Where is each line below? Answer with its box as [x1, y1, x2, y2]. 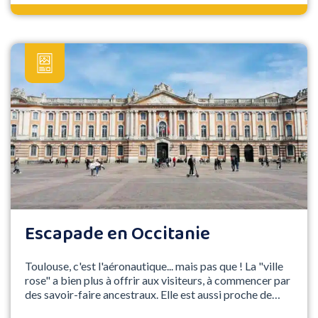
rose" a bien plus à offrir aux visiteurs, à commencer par [25, 273, 290, 287]
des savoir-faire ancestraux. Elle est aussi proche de [25, 287, 272, 302]
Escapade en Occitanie [25, 219, 210, 250]
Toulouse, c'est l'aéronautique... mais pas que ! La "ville [25, 259, 283, 273]
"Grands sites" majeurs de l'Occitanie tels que [25, 302, 245, 316]
